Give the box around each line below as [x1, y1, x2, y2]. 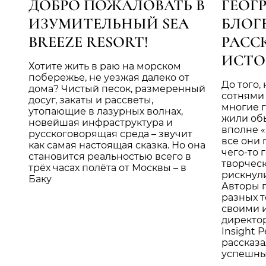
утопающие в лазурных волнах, [28, 105, 183, 117]
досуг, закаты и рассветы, [28, 94, 153, 106]
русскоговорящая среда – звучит [28, 128, 192, 140]
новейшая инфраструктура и [28, 116, 173, 128]
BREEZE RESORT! [28, 32, 148, 51]
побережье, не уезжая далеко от [28, 71, 189, 83]
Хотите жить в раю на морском [28, 60, 181, 72]
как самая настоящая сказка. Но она [28, 139, 205, 151]
